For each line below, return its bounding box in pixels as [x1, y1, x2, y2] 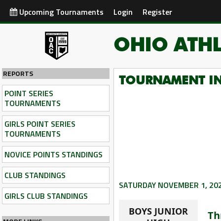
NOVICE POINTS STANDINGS [4, 148, 103, 160]
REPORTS [3, 68, 33, 78]
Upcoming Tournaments [17, 6, 104, 18]
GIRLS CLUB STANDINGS [4, 190, 88, 202]
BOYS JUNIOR [129, 205, 188, 217]
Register [143, 6, 172, 18]
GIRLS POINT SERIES [4, 118, 75, 130]
